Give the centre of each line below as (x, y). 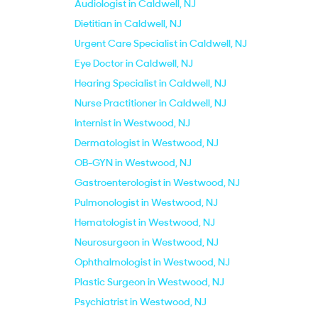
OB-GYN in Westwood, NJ (133, 163)
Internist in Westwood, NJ (132, 123)
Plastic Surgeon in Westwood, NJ (149, 282)
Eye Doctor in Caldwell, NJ (134, 63)
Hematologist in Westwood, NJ (145, 222)
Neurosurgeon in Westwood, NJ (147, 242)
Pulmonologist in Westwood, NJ (146, 202)
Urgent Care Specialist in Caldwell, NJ (161, 43)
